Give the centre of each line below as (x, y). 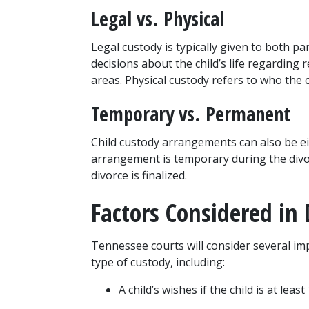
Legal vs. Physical (158, 19)
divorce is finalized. (139, 176)
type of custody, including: (158, 262)
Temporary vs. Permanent (191, 114)
